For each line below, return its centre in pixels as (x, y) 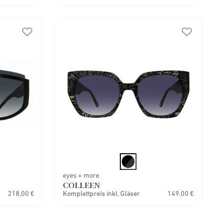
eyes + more (81, 175)
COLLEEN (81, 185)
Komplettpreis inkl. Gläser (101, 193)
